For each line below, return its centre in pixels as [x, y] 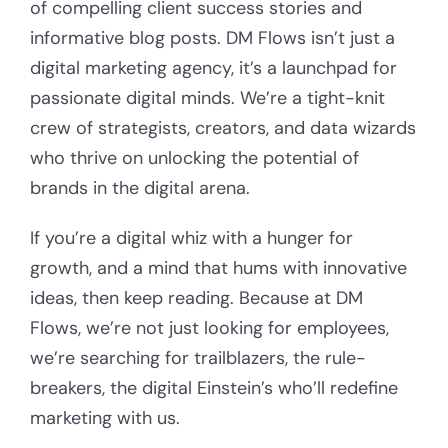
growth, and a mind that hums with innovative [218, 268]
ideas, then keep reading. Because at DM [196, 298]
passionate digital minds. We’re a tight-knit [207, 98]
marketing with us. [104, 418]
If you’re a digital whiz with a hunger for [191, 238]
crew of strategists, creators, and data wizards [222, 128]
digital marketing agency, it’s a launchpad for [213, 68]
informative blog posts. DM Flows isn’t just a [212, 38]
